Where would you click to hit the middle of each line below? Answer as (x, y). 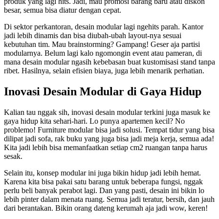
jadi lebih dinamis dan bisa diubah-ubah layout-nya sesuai (93, 35)
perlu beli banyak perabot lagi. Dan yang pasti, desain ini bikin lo (104, 190)
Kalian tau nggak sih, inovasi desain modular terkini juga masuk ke (107, 112)
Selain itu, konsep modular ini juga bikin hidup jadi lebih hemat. (102, 173)
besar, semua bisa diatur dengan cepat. (63, 10)
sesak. (13, 156)
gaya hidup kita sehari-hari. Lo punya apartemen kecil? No (94, 121)
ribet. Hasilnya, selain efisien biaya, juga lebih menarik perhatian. (104, 70)
